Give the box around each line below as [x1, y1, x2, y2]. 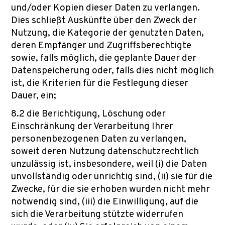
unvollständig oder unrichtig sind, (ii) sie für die [11, 171, 212, 183]
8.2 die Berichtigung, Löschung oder [11, 108, 166, 120]
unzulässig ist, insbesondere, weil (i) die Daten [11, 158, 207, 170]
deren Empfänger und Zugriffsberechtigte [11, 40, 191, 52]
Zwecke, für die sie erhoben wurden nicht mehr [11, 183, 210, 195]
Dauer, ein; [11, 90, 56, 102]
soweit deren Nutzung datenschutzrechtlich [11, 146, 199, 158]
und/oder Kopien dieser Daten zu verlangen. [11, 2, 200, 14]
